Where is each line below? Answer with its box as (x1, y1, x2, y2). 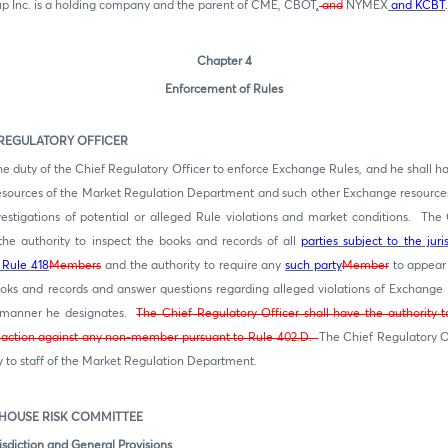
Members (49, 259, 102, 272)
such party (285, 259, 342, 272)
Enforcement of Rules (165, 83, 283, 96)
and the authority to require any (101, 259, 286, 272)
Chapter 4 (196, 55, 252, 68)
